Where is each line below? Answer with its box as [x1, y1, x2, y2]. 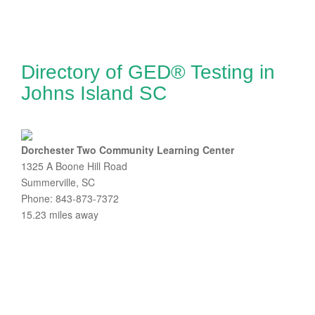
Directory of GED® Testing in [21, 61, 275, 83]
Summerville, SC [21, 175, 95, 189]
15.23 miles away [21, 207, 98, 221]
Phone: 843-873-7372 [21, 191, 119, 205]
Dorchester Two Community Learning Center [21, 143, 234, 157]
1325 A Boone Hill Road [21, 159, 127, 173]
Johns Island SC [21, 82, 167, 104]
